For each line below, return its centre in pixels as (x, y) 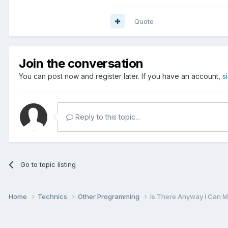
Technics (53, 197)
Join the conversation (81, 63)
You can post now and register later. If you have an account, (121, 76)
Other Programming (109, 197)
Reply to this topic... (107, 117)
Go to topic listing (48, 164)
